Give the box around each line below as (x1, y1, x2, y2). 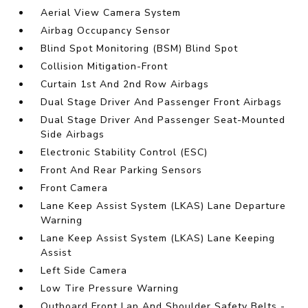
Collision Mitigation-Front (41, 60, 168, 74)
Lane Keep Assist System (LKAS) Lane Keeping (41, 232, 276, 245)
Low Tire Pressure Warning (41, 282, 179, 296)
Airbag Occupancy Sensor (41, 24, 171, 38)
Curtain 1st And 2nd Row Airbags (41, 78, 210, 91)
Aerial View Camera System (41, 6, 181, 20)
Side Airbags (41, 128, 105, 142)
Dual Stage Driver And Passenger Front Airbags (41, 96, 283, 109)
